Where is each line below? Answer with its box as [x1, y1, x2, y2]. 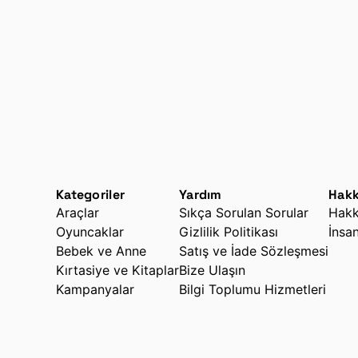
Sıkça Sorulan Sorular [179, 205, 308, 221]
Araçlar [56, 205, 99, 221]
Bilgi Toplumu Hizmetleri [179, 281, 326, 298]
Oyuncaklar [56, 224, 124, 241]
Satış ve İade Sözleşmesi [179, 243, 328, 260]
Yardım [179, 186, 222, 204]
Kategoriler [56, 186, 125, 204]
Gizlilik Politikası [179, 224, 278, 241]
